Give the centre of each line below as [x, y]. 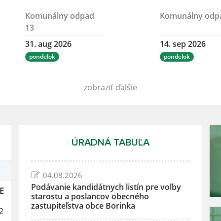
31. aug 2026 [48, 44]
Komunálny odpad [60, 16]
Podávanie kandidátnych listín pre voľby [106, 187]
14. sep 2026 [183, 44]
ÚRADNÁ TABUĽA [110, 143]
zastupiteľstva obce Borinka [83, 206]
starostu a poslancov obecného [90, 197]
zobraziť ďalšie [110, 88]
